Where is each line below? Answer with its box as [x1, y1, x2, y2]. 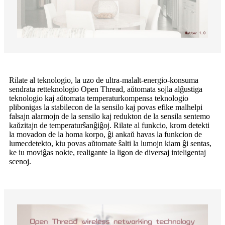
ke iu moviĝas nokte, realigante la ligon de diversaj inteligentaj [9, 148, 206, 157]
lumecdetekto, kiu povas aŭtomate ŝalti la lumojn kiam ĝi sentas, [9, 139, 211, 148]
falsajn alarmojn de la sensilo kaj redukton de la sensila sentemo [9, 112, 210, 121]
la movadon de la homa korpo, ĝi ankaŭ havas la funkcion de [9, 130, 202, 139]
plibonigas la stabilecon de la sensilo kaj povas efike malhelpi [9, 103, 202, 112]
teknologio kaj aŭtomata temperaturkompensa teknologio [9, 94, 188, 103]
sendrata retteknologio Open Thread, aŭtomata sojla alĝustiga [9, 85, 202, 94]
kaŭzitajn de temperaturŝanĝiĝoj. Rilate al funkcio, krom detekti [9, 121, 209, 130]
